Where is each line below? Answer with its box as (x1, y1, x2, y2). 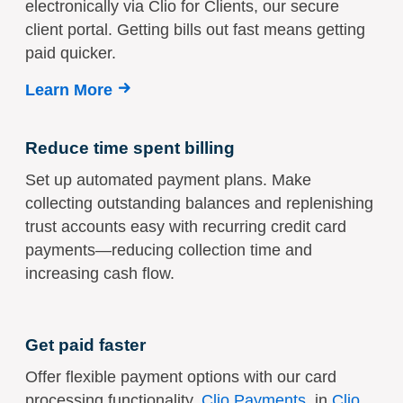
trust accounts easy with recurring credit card (25, 217, 346, 236)
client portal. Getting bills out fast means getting (25, 20, 365, 39)
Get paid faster (25, 335, 146, 354)
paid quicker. (25, 43, 116, 62)
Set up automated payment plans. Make (25, 170, 311, 189)
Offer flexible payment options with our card (25, 367, 336, 386)
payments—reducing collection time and (25, 240, 312, 259)
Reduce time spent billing (25, 138, 235, 157)
